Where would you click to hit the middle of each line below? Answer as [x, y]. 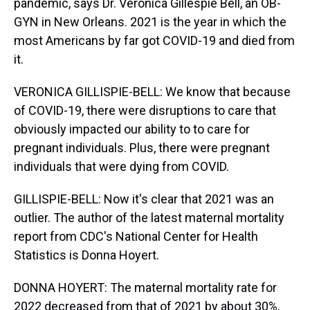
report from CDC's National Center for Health [136, 236]
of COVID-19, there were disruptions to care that [145, 110]
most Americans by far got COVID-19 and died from [154, 40]
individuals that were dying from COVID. [121, 166]
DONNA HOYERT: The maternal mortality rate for [145, 288]
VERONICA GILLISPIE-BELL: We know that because [152, 92]
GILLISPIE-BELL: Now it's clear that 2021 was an [144, 199]
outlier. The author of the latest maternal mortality [149, 218]
